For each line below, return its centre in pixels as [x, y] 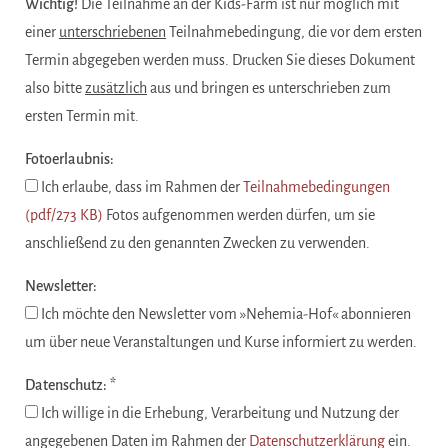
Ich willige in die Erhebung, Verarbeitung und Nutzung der [218, 412]
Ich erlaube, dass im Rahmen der [140, 186]
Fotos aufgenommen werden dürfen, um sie [239, 214]
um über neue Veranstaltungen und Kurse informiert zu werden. [221, 341]
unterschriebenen [112, 31]
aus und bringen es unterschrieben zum [269, 87]
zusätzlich [116, 87]
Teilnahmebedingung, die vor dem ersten [294, 31]
